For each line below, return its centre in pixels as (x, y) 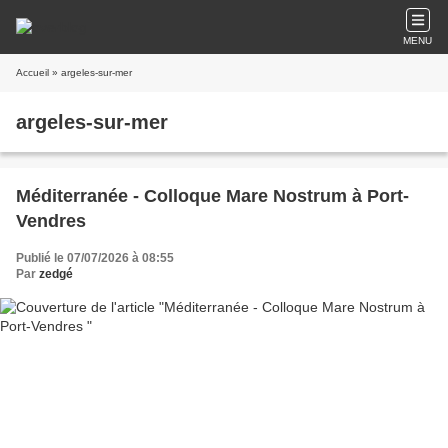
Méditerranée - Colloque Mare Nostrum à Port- (212, 196)
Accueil (32, 72)
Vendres (53, 221)
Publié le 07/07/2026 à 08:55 (95, 258)
